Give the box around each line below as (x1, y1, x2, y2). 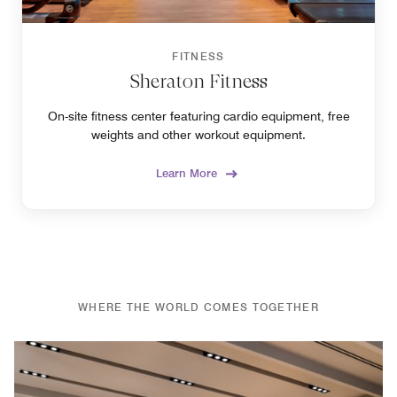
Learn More (156, 165, 217, 180)
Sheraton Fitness (129, 69, 268, 92)
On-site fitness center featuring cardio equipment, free (47, 108, 350, 123)
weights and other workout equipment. (91, 127, 306, 142)
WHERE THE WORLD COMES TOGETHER (78, 300, 319, 314)
